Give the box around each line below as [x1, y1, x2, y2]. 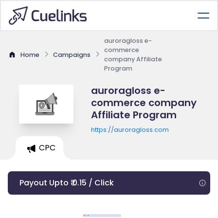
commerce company [91, 96, 197, 109]
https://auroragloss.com [91, 126, 169, 134]
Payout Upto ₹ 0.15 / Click [19, 177, 114, 188]
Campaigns [53, 50, 91, 59]
